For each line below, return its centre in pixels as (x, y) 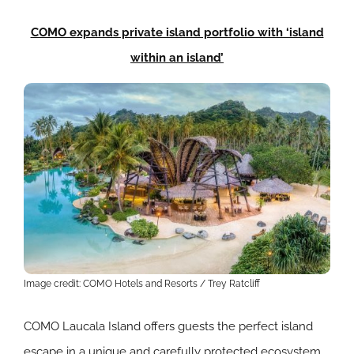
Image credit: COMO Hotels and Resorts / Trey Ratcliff (142, 284)
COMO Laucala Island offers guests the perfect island (168, 327)
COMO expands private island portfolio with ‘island (177, 33)
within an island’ (177, 58)
